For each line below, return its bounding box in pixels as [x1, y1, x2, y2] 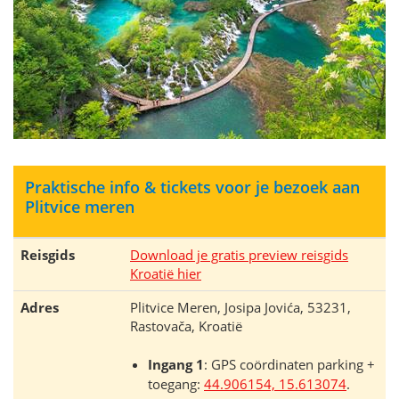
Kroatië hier [130, 265, 201, 282]
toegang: [148, 375, 204, 393]
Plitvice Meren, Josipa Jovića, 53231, [130, 298, 351, 316]
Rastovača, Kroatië [130, 317, 242, 335]
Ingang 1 [148, 355, 204, 373]
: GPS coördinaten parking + [204, 355, 375, 373]
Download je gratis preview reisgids [130, 246, 348, 264]
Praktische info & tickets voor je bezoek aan [25, 176, 360, 198]
